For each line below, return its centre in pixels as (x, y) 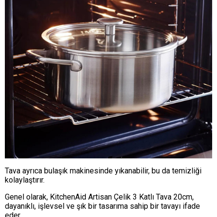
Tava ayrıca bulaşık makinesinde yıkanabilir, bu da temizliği (103, 170)
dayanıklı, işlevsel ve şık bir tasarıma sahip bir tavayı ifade (102, 206)
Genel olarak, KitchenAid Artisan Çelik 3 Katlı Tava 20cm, (99, 197)
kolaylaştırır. (25, 180)
